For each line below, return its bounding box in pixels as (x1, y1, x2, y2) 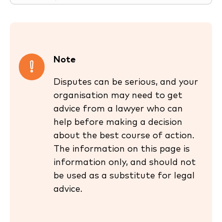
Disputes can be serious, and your (54, 78, 198, 87)
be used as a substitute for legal (54, 171, 195, 180)
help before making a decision (54, 118, 182, 127)
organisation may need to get (54, 91, 182, 100)
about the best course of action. (54, 131, 194, 140)
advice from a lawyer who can (54, 105, 183, 113)
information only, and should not (54, 158, 196, 167)
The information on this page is (54, 145, 190, 154)
